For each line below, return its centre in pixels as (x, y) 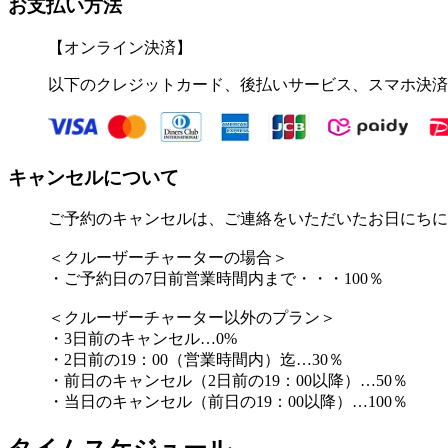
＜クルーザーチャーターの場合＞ (168, 258)
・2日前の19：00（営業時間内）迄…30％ (196, 360)
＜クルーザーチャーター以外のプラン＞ (192, 318)
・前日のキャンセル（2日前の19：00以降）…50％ (228, 381)
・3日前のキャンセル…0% (142, 339)
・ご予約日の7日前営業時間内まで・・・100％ (216, 279)
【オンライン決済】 (120, 47)
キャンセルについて (93, 177)
